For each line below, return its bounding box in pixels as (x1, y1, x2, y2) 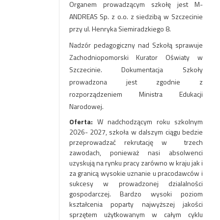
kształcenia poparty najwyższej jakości (69, 199, 203, 209)
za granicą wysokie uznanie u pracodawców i (69, 168, 203, 178)
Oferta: (69, 116, 97, 127)
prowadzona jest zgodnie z (69, 77, 203, 87)
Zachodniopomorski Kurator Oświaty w (69, 52, 203, 62)
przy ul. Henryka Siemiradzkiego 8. (69, 24, 171, 34)
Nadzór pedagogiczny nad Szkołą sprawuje (69, 40, 203, 50)
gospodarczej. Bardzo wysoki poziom (69, 189, 203, 199)
